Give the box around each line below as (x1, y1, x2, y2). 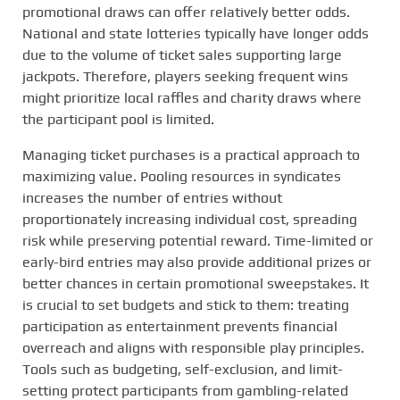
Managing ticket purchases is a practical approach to (22, 146, 360, 163)
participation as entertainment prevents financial (22, 318, 337, 335)
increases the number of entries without (22, 189, 282, 206)
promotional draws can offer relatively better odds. (22, 4, 350, 21)
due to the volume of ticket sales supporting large (22, 46, 342, 63)
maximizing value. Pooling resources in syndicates (22, 168, 341, 185)
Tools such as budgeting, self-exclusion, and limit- (22, 361, 343, 378)
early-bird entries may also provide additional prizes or (22, 254, 371, 271)
